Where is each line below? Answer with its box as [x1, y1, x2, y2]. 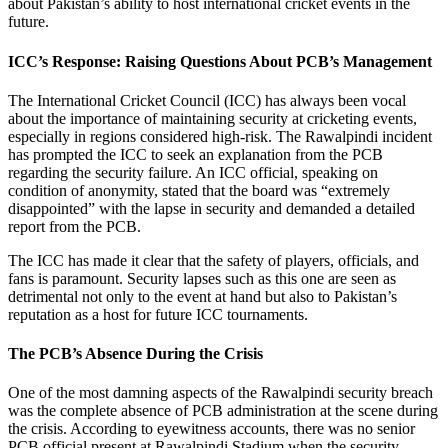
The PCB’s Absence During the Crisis [8, 345, 263, 363]
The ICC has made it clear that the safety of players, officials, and [8, 251, 419, 269]
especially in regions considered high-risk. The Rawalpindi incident [8, 127, 432, 145]
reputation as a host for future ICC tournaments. [8, 305, 308, 323]
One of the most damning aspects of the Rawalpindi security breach [8, 384, 433, 402]
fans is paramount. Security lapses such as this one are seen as [8, 269, 396, 287]
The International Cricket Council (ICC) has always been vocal [8, 91, 406, 109]
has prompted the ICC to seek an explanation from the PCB [8, 145, 383, 163]
